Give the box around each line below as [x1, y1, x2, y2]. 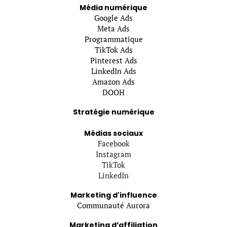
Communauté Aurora [77, 200, 150, 211]
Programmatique [84, 34, 143, 45]
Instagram [96, 149, 131, 160]
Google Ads [94, 13, 133, 23]
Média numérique [80, 3, 147, 13]
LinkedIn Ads [91, 66, 136, 77]
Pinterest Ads [90, 55, 137, 66]
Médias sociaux [84, 128, 143, 139]
